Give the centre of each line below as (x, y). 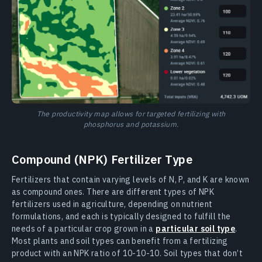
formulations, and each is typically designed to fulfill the (121, 217)
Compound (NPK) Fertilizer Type (102, 160)
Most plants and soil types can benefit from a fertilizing (120, 241)
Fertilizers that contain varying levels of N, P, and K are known (131, 180)
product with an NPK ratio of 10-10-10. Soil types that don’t (127, 254)
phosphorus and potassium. (131, 124)
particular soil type (196, 229)
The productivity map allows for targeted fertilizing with (131, 114)
